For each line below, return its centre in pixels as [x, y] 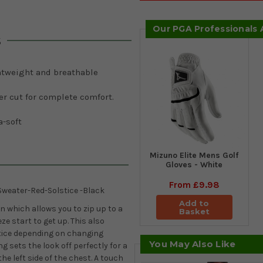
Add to [194, 203]
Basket [194, 212]
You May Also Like [193, 244]
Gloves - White [194, 165]
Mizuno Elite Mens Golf [194, 156]
